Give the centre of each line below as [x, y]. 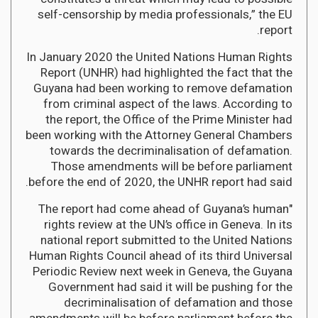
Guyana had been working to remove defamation [163, 88]
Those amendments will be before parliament [172, 166]
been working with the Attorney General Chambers [159, 135]
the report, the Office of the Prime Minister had [169, 119]
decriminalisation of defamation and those [178, 302]
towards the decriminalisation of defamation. [171, 150]
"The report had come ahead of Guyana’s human [164, 209]
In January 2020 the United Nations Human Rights [159, 57]
